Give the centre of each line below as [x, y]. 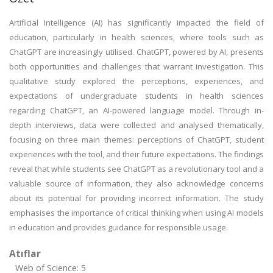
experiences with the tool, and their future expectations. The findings [136, 154]
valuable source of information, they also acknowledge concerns [136, 183]
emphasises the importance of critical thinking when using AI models [136, 213]
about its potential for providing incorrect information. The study [136, 198]
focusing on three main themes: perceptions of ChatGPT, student [136, 140]
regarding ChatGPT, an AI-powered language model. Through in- [136, 110]
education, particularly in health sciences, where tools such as [136, 37]
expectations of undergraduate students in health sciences [136, 96]
